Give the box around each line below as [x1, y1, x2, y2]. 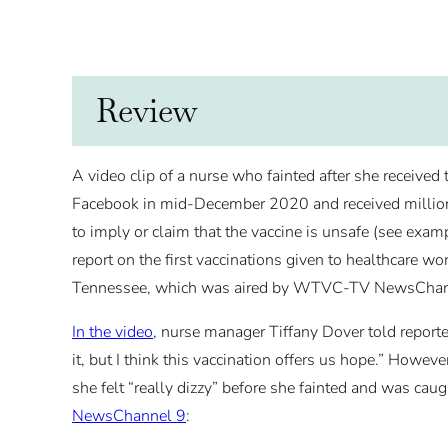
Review [96, 90, 198, 132]
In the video [72, 321, 153, 344]
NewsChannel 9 [72, 405, 186, 428]
